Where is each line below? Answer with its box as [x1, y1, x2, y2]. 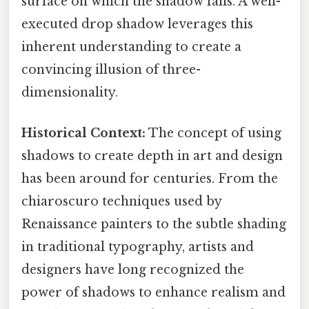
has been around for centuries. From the [21, 171, 278, 187]
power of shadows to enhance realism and [21, 285, 286, 301]
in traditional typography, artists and [21, 239, 254, 255]
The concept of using [146, 126, 281, 141]
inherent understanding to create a [21, 39, 241, 55]
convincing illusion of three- [21, 62, 201, 78]
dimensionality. [21, 85, 118, 101]
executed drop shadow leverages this [21, 17, 253, 32]
